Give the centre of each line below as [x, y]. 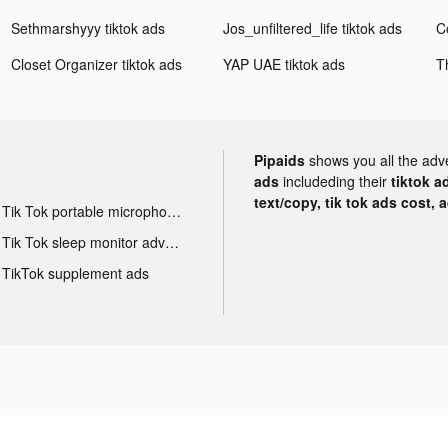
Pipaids [279, 159]
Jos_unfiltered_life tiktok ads [313, 27]
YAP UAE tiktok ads [284, 63]
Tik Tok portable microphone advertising [173, 210]
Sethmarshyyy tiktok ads [88, 27]
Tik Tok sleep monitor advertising [171, 241]
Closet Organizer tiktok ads [97, 63]
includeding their [337, 180]
